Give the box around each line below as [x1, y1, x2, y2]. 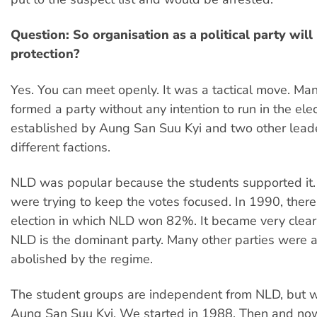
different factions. [11, 138, 110, 156]
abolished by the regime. [11, 250, 153, 268]
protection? [11, 45, 79, 63]
